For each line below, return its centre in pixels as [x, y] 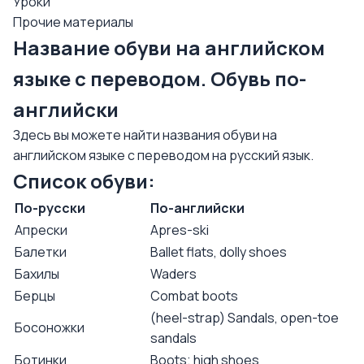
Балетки [41, 252]
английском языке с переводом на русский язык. [163, 155]
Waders [173, 274]
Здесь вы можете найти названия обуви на [145, 135]
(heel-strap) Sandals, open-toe [245, 318]
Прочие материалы [73, 22]
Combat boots [194, 296]
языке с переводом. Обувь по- [160, 78]
